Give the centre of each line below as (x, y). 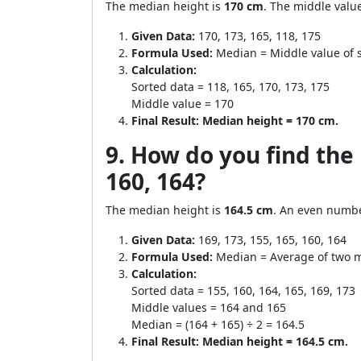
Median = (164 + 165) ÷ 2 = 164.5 (218, 324)
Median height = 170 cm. (270, 120)
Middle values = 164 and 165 (209, 307)
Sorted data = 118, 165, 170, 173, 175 (230, 87)
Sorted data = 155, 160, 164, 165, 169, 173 (243, 290)
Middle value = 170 (183, 104)
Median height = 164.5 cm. (275, 341)
